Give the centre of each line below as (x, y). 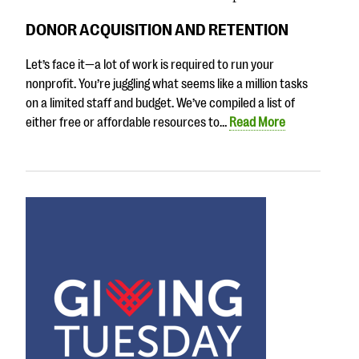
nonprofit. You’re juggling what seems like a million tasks (167, 85)
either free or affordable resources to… (127, 123)
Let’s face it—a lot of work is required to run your (150, 65)
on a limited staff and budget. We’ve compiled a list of (160, 104)
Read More (257, 123)
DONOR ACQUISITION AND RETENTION (157, 29)
